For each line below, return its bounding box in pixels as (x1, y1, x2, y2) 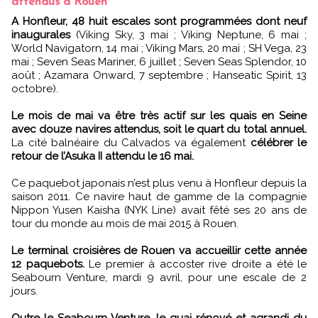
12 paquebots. (11, 258, 89, 271)
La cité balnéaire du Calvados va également (11, 136, 251, 150)
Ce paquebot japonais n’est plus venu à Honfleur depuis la (11, 177, 307, 190)
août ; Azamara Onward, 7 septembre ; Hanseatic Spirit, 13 (11, 69, 307, 82)
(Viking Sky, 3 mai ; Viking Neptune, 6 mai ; (70, 28, 307, 42)
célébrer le (250, 136, 307, 150)
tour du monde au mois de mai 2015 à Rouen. (11, 217, 238, 231)
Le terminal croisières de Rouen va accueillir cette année (11, 244, 307, 258)
